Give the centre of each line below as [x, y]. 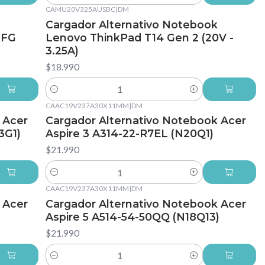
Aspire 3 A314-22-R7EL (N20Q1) [129, 134]
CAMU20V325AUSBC [80, 9]
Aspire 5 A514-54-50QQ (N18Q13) [132, 216]
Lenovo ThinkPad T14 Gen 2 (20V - [139, 37]
